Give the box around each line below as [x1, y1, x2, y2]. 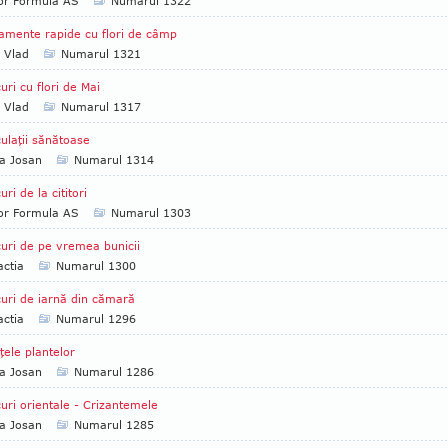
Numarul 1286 [74, 365, 154, 378]
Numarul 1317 [61, 100, 141, 113]
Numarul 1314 [74, 153, 154, 166]
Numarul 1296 [56, 312, 136, 325]
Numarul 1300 [56, 259, 136, 272]
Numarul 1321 [61, 47, 141, 60]
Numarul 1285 [74, 418, 154, 431]
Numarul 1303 [111, 206, 191, 219]
